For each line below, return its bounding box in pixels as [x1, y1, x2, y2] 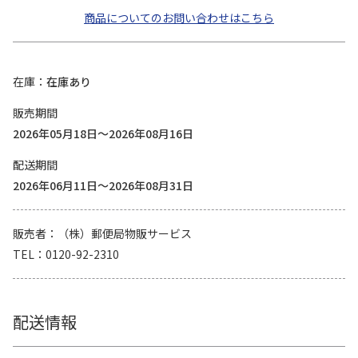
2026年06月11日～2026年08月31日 [13, 177, 193, 193]
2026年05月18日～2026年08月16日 [13, 125, 193, 141]
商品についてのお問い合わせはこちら [84, 10, 274, 26]
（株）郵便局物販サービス [58, 225, 192, 241]
